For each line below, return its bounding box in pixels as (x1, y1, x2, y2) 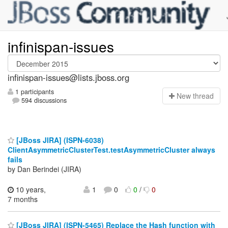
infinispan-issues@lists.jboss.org (8, 71, 129, 83)
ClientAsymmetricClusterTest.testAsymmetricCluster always (8, 144, 215, 155)
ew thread (182, 91, 214, 101)
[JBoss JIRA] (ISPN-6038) (14, 134, 104, 145)
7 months (8, 193, 38, 204)
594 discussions (19, 96, 67, 105)
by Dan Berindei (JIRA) (8, 163, 81, 174)
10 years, (14, 184, 46, 194)
